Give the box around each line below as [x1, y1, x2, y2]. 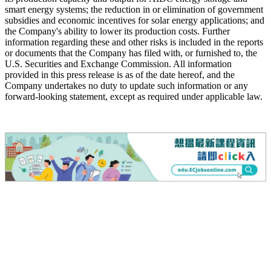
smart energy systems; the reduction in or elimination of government [5, 4, 263, 15]
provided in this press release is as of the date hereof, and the [5, 69, 235, 80]
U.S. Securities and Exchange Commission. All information [5, 58, 232, 69]
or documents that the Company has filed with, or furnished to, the [5, 47, 257, 58]
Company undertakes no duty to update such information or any [5, 80, 248, 91]
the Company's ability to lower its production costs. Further [5, 25, 230, 36]
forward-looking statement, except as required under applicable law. [5, 91, 263, 102]
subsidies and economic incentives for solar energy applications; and [5, 15, 264, 25]
